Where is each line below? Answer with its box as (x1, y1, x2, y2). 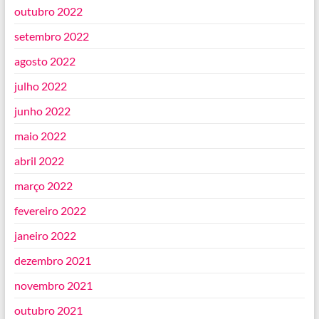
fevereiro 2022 (14, 204, 86, 218)
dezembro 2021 (14, 253, 91, 268)
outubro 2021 (14, 303, 83, 318)
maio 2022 (14, 129, 66, 143)
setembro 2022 (14, 29, 89, 43)
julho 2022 (14, 79, 67, 93)
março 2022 (14, 179, 73, 193)
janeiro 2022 (14, 229, 76, 243)
